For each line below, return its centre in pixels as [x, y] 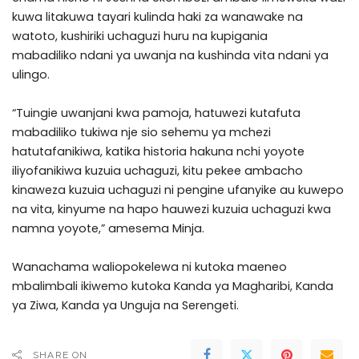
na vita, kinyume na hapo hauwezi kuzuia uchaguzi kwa [171, 210]
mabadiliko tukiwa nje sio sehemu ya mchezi [141, 133]
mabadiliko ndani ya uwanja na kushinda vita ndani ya [170, 56]
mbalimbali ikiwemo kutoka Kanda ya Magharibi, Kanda [173, 286]
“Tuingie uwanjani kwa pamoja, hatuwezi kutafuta [156, 113]
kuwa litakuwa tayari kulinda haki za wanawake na [157, 17]
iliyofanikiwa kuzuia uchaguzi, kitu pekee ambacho [157, 171]
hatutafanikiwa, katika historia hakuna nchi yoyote [158, 152]
